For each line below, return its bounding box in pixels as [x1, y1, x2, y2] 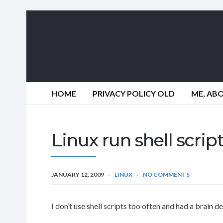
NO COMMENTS [143, 171, 190, 178]
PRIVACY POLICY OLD [93, 89, 175, 98]
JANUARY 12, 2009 [51, 171, 104, 178]
